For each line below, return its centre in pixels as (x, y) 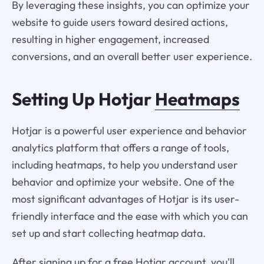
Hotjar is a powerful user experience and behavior (129, 131)
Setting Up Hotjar (83, 99)
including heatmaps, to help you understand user (125, 165)
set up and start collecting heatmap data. (108, 233)
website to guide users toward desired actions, (120, 22)
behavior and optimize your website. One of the (123, 182)
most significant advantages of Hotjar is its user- (125, 199)
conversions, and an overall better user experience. (132, 56)
